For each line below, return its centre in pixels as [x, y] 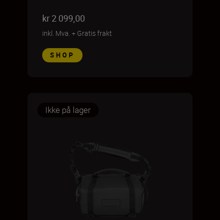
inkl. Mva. [56, 33]
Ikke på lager [68, 110]
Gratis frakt [95, 33]
